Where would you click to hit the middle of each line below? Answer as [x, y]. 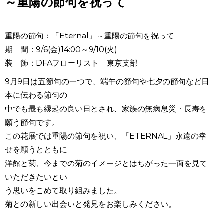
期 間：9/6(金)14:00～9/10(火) [61, 49]
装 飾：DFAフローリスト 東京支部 [71, 63]
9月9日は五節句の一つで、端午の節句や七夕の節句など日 [107, 82]
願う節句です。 [32, 122]
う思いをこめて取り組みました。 [63, 191]
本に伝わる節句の [36, 95]
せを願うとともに [36, 150]
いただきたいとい [36, 177]
